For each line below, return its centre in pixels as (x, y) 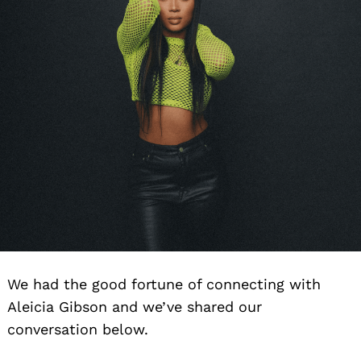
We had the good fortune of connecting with (164, 284)
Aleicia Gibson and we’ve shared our (135, 307)
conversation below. (78, 330)
